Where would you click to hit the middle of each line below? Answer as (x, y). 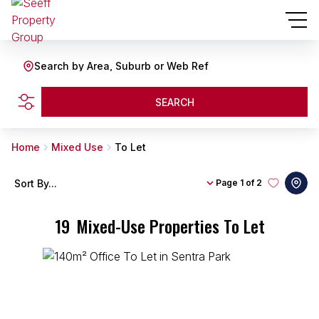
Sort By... (36, 183)
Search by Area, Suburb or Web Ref (121, 66)
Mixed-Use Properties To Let (170, 226)
